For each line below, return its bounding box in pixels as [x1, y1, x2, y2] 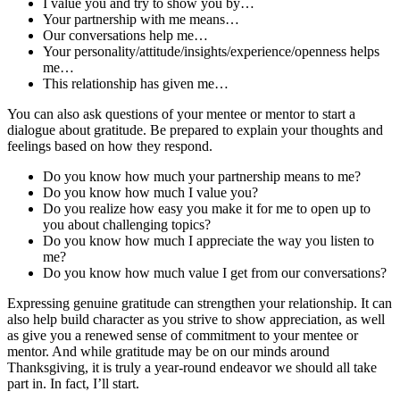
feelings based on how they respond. [7, 137, 212, 154]
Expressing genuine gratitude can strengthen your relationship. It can [7, 295, 392, 311]
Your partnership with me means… [43, 11, 239, 27]
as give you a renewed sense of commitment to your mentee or [7, 327, 358, 343]
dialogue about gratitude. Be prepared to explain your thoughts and [7, 121, 383, 137]
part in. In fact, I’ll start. [7, 375, 139, 391]
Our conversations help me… [43, 27, 208, 43]
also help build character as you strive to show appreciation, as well [7, 311, 385, 327]
